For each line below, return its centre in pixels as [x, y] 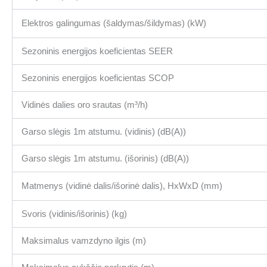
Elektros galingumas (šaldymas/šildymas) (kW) [114, 23]
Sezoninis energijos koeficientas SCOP [98, 78]
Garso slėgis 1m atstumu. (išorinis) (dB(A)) [105, 159]
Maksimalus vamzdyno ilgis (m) [84, 241]
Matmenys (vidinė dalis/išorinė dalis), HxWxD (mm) [122, 186]
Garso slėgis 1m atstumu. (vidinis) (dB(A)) [104, 132]
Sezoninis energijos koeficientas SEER [97, 51]
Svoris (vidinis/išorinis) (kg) [74, 214]
